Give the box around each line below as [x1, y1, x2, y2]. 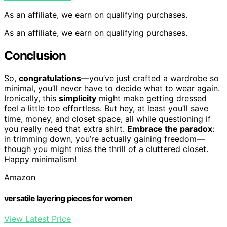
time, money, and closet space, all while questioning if [4, 113, 211, 124]
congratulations [19, 72, 81, 83]
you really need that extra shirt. [4, 123, 127, 134]
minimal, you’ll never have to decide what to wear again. [4, 83, 220, 93]
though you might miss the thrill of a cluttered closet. [4, 143, 208, 154]
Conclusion [4, 48, 66, 63]
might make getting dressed [96, 93, 207, 103]
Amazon [4, 172, 35, 182]
